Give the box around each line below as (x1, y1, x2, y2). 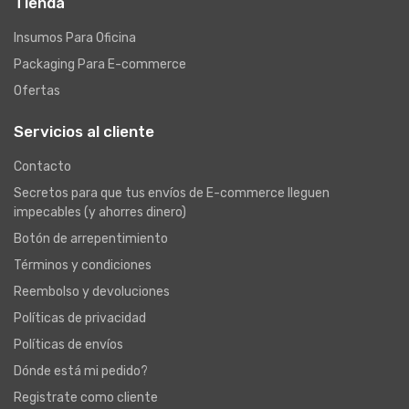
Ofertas (14, 83, 60, 99)
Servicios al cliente (14, 122, 154, 141)
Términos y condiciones (14, 257, 152, 273)
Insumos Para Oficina (14, 30, 136, 46)
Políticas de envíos (14, 337, 123, 352)
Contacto (14, 159, 71, 174)
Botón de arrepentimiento (14, 231, 168, 246)
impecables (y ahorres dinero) (14, 204, 186, 220)
